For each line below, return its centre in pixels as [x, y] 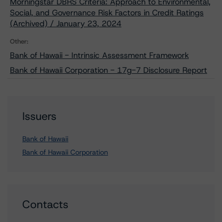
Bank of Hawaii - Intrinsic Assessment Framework [99, 55]
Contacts [45, 204]
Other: [19, 41]
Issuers [39, 116]
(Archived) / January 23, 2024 [66, 24]
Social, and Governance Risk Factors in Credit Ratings [107, 13]
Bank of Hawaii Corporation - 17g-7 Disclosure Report [109, 70]
